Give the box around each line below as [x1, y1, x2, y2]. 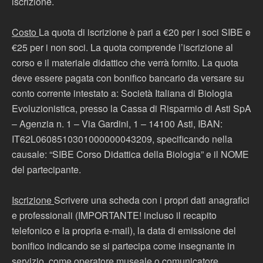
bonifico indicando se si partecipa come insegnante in [12, 239, 235, 252]
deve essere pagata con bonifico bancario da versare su [12, 71, 244, 85]
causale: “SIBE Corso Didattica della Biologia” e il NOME [12, 147, 249, 161]
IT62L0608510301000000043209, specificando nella [12, 132, 232, 146]
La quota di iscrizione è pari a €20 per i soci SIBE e [39, 25, 251, 39]
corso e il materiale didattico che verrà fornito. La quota [12, 56, 238, 69]
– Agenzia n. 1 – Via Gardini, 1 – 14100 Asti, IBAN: [12, 117, 222, 130]
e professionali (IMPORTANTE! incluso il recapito [12, 208, 217, 222]
